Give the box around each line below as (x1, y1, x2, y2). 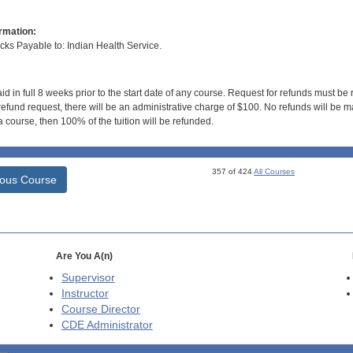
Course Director (61, 303, 140, 315)
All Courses (254, 166, 295, 176)
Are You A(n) (55, 250, 113, 262)
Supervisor (61, 271, 115, 284)
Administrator (84, 318, 153, 331)
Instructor (61, 287, 109, 299)
